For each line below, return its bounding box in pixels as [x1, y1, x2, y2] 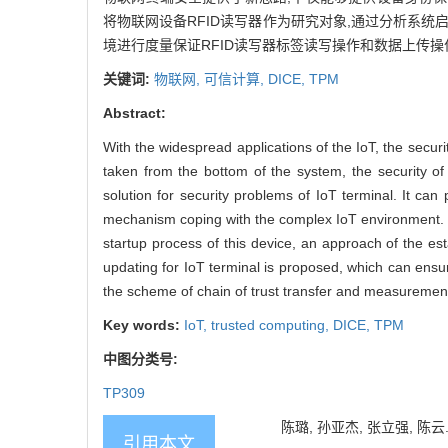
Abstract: [103, 105, 166, 122]
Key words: [103, 317, 184, 334]
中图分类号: [103, 351, 182, 368]
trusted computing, [211, 317, 333, 334]
